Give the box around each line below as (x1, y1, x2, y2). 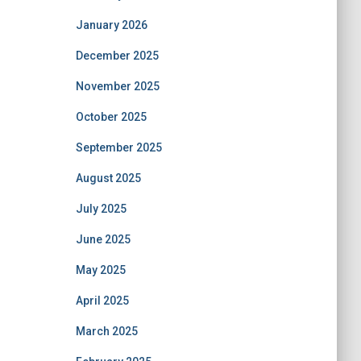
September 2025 (75, 140, 162, 154)
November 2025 (75, 79, 160, 93)
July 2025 (75, 201, 127, 215)
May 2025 (75, 263, 126, 276)
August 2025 (75, 171, 141, 185)
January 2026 (75, 18, 147, 31)
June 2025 (75, 232, 131, 246)
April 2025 (75, 293, 129, 307)
